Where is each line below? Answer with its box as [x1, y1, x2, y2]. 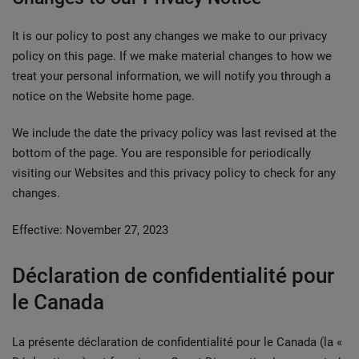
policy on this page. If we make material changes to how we [12, 49, 332, 63]
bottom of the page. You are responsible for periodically [12, 146, 311, 160]
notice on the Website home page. [12, 89, 195, 103]
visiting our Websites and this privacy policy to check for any [12, 166, 336, 180]
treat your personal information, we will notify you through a [12, 69, 331, 83]
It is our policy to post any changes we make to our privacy [12, 29, 327, 43]
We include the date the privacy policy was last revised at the [12, 126, 337, 140]
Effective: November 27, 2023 [12, 223, 168, 237]
